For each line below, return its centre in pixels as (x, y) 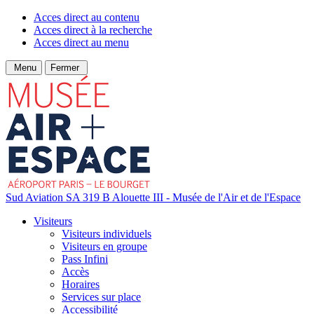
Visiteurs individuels (107, 234)
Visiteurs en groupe (104, 246)
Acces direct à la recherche (93, 30)
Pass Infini (85, 259)
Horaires (81, 284)
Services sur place (101, 297)
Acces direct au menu (81, 42)
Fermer (66, 68)
